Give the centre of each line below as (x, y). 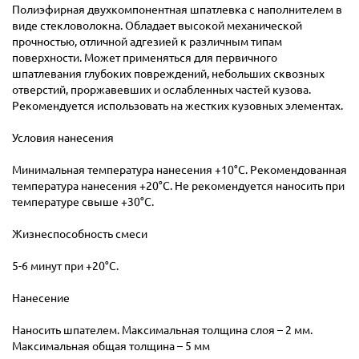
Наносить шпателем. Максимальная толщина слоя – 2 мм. (162, 329)
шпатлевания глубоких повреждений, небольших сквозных (168, 73)
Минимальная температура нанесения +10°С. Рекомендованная (179, 169)
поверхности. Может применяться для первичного (145, 56)
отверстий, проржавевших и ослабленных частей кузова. (161, 89)
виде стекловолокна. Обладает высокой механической (157, 24)
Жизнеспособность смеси (80, 233)
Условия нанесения (63, 137)
